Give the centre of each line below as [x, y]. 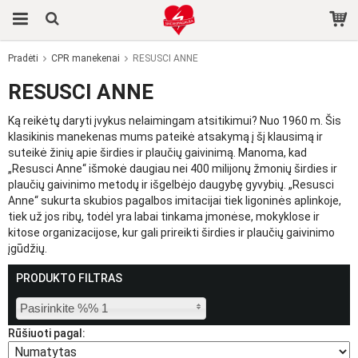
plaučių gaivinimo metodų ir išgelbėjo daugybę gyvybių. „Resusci [171, 185]
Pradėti [23, 58]
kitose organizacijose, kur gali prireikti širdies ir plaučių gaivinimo [171, 233]
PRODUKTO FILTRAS [69, 278]
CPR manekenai [86, 58]
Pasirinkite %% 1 [64, 308]
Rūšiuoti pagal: [47, 333]
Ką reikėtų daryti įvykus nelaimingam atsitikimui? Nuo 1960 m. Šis [175, 121]
